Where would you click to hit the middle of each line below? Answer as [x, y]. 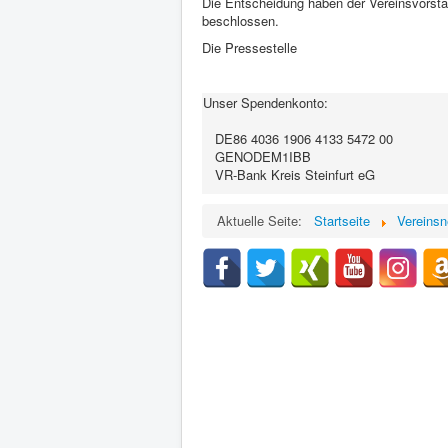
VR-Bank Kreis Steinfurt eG [289, 174]
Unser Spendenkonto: [265, 102]
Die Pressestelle [249, 47]
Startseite [342, 220]
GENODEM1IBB [257, 156]
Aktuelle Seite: [263, 220]
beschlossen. [240, 20]
